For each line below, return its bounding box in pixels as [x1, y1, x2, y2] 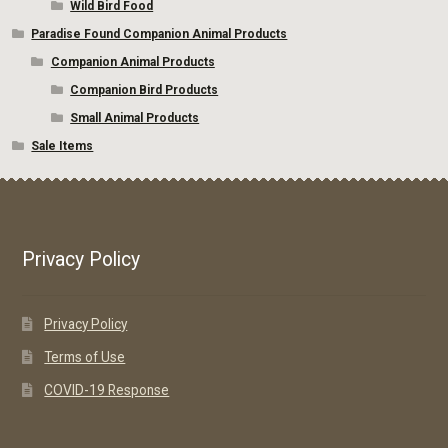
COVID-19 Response [44, 381, 170, 398]
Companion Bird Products [70, 82, 219, 97]
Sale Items [31, 138, 94, 153]
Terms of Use [44, 348, 126, 365]
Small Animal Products [70, 110, 200, 125]
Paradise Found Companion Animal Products [31, 26, 288, 41]
